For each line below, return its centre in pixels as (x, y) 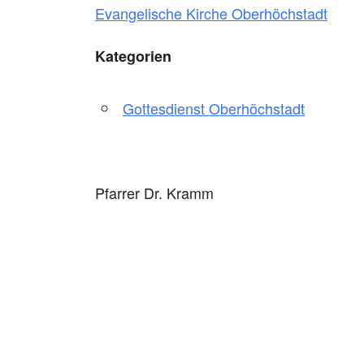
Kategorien (133, 56)
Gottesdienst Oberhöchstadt (214, 108)
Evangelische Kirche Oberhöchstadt (211, 13)
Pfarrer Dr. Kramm (154, 192)
